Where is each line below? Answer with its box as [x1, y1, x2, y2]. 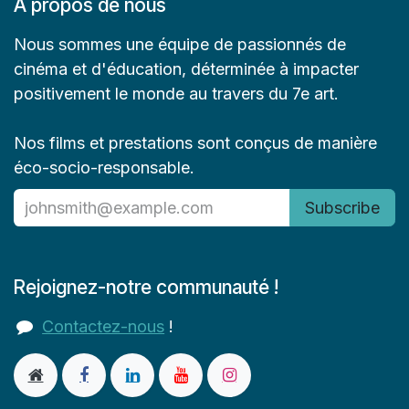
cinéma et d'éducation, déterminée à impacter [14, 58, 359, 79]
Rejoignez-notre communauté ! [14, 275, 278, 299]
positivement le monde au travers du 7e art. [14, 83, 339, 103]
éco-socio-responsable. [14, 157, 194, 177]
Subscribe [305, 197, 380, 217]
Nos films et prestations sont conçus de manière [14, 132, 377, 152]
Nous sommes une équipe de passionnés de [14, 34, 346, 54]
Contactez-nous [42, 316, 165, 336]
